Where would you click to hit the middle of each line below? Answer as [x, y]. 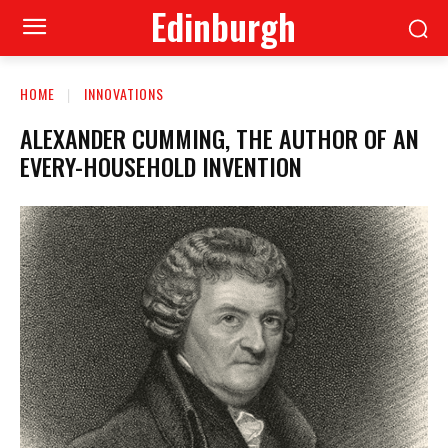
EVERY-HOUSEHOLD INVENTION [161, 165]
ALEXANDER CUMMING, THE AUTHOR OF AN [219, 137]
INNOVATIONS [124, 93]
